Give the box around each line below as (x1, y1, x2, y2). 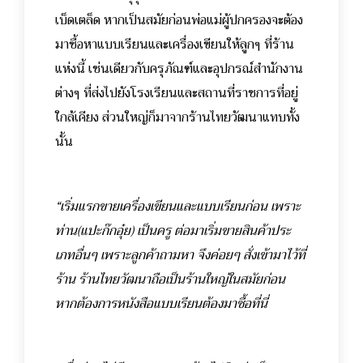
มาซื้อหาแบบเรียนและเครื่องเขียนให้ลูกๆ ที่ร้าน (55, 33, 294, 57)
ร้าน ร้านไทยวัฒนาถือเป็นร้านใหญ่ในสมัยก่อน (55, 268, 285, 292)
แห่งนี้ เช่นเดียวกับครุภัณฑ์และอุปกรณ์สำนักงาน (55, 58, 303, 81)
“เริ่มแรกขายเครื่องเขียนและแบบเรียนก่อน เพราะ (55, 195, 301, 219)
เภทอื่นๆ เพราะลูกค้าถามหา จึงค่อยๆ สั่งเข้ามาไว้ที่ (55, 244, 305, 267)
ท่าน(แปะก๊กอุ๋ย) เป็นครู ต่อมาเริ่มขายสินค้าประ (55, 220, 291, 243)
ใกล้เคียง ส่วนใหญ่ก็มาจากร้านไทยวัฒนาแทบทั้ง (55, 106, 300, 130)
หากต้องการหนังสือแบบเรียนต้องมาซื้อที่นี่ (55, 293, 267, 316)
